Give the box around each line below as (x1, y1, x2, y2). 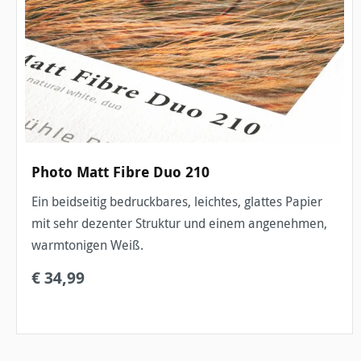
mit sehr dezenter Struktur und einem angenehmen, (31, 214, 327, 233)
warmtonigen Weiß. (31, 236, 143, 255)
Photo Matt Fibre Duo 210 (31, 162, 210, 183)
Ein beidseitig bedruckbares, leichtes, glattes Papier (31, 193, 322, 211)
